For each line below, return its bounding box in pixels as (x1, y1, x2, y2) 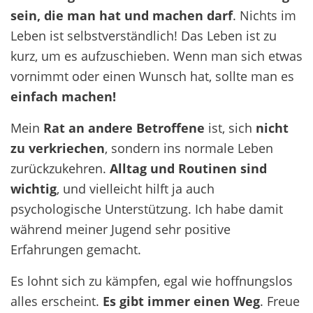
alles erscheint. (10, 292, 103, 310)
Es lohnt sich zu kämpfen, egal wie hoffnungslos (10, 272, 293, 290)
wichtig (10, 180, 57, 198)
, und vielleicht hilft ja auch (57, 180, 214, 198)
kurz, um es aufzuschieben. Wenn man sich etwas (10, 47, 303, 65)
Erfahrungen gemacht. (10, 240, 141, 259)
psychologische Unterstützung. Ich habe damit (10, 200, 283, 218)
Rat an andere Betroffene (43, 119, 205, 137)
